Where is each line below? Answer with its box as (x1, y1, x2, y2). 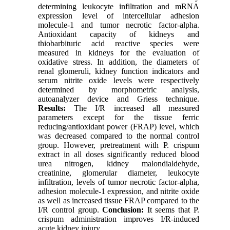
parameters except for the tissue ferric (38, 112, 199, 122)
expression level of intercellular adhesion (38, 11, 199, 20)
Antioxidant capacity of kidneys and (38, 29, 199, 39)
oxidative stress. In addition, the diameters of (38, 57, 199, 66)
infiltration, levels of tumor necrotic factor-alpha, (38, 177, 199, 186)
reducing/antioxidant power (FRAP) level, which (38, 122, 199, 131)
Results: (38, 103, 66, 112)
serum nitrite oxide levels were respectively (38, 75, 199, 85)
